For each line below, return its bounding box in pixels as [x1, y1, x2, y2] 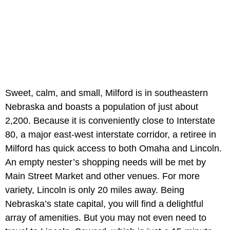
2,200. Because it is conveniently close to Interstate [5, 115, 215, 126]
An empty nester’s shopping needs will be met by [5, 157, 206, 167]
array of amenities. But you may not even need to [5, 212, 206, 223]
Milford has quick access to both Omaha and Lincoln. [5, 143, 222, 154]
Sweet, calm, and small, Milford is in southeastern [5, 87, 208, 98]
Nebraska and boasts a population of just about [5, 101, 198, 112]
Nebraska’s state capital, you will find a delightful [5, 198, 203, 209]
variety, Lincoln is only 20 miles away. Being [5, 184, 184, 195]
